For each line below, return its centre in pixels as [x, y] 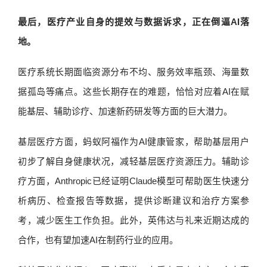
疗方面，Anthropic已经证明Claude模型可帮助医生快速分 [133, 181]
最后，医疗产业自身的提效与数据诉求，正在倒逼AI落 [133, 22]
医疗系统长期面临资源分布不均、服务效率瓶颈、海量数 [133, 72]
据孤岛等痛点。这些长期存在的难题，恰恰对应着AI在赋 [133, 91]
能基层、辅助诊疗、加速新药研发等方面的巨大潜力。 [125, 111]
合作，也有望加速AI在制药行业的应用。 [98, 240]
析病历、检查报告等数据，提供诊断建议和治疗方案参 [133, 201]
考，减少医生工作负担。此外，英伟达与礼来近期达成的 [133, 220]
